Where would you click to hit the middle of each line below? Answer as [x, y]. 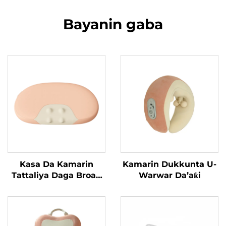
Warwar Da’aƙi [169, 175]
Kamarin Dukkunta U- [169, 164]
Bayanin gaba [113, 24]
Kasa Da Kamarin [56, 164]
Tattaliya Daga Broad [56, 175]
